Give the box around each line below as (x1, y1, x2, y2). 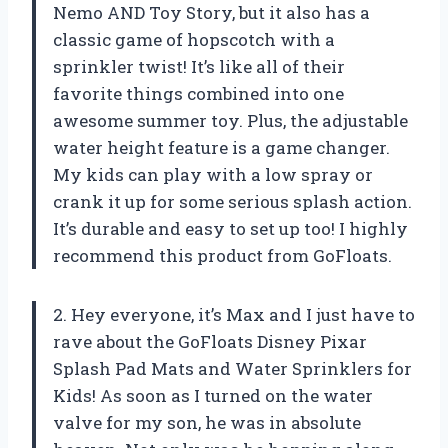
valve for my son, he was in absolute (53, 411, 361, 435)
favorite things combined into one (53, 82, 344, 106)
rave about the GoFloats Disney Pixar (53, 330, 367, 354)
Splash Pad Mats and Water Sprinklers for (53, 357, 412, 381)
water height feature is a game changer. (53, 136, 390, 160)
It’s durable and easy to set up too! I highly (53, 217, 408, 241)
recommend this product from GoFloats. (53, 244, 392, 268)
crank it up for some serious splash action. (53, 190, 412, 214)
